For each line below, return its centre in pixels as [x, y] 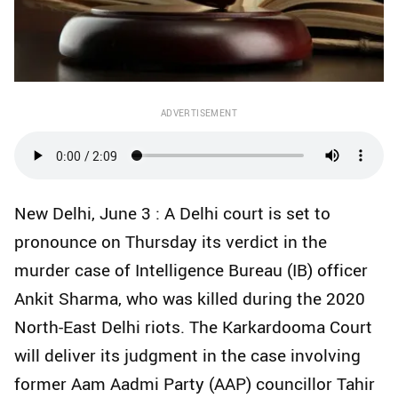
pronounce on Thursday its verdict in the [171, 242]
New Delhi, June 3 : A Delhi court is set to [172, 214]
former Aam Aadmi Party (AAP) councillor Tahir [195, 384]
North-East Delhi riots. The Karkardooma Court [193, 327]
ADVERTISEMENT [199, 113]
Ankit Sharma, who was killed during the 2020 [190, 299]
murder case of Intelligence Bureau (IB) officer [191, 271]
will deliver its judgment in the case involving [187, 356]
